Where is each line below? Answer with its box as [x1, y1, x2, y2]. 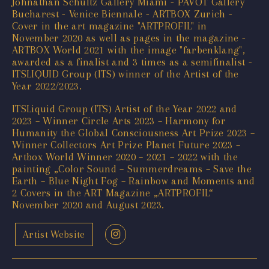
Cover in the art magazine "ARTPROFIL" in [12, 19, 207, 32]
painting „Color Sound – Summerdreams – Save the [12, 162, 252, 175]
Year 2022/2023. [12, 79, 82, 92]
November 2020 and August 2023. [12, 198, 165, 211]
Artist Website [23, 228, 85, 240]
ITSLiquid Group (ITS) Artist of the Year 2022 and [12, 102, 237, 115]
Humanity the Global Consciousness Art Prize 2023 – [12, 126, 255, 139]
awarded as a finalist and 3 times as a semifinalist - [12, 55, 253, 68]
